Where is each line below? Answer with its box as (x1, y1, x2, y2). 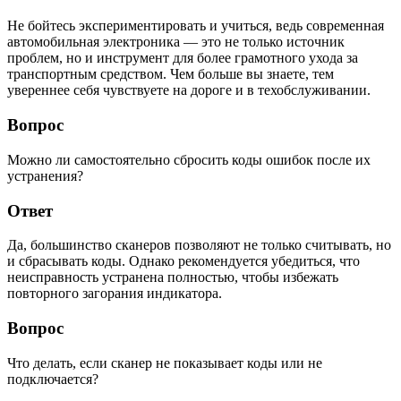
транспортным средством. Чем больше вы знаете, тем (7, 66, 334, 82)
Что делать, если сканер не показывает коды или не (7, 354, 322, 371)
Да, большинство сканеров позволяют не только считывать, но (7, 237, 391, 253)
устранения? (7, 167, 83, 183)
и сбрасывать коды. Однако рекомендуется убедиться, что (7, 253, 360, 269)
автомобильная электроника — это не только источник (7, 34, 345, 50)
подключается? (7, 371, 98, 387)
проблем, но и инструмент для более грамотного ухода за (7, 50, 358, 66)
